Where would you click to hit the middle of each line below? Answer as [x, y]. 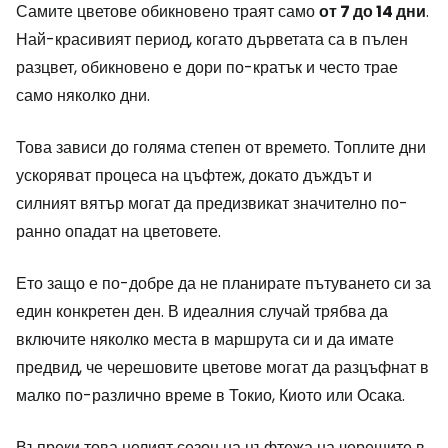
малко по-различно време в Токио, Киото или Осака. [210, 396]
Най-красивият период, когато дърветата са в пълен [212, 40]
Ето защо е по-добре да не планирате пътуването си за [223, 284]
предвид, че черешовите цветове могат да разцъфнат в [222, 368]
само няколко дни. [83, 96]
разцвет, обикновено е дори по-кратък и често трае [207, 68]
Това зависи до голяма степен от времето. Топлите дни [221, 148]
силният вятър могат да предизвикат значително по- [212, 204]
